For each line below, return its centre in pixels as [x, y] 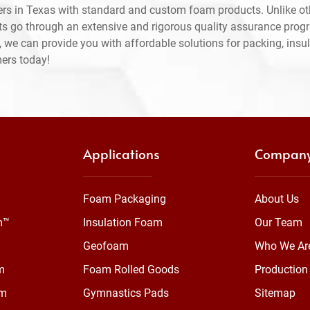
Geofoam [106, 246]
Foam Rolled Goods [131, 270]
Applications [121, 154]
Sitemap [275, 293]
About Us [277, 199]
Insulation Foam [123, 223]
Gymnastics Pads [126, 293]
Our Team [279, 223]
